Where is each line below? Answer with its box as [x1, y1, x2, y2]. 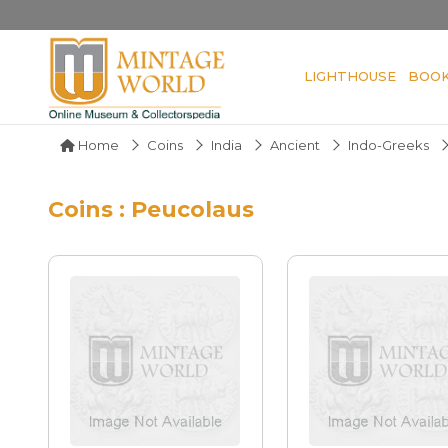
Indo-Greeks [348, 136, 429, 153]
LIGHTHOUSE [304, 67, 396, 84]
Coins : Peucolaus [48, 195, 254, 223]
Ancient [270, 136, 320, 153]
